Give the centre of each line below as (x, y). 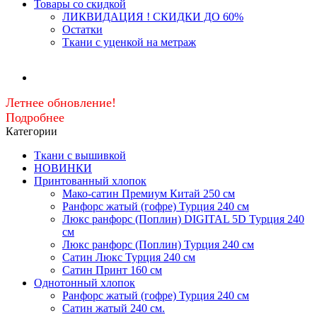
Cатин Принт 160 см (112, 270)
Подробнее (35, 117)
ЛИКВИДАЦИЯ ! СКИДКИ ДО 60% (153, 17)
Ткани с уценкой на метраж (129, 42)
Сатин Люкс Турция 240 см (129, 257)
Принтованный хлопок (90, 181)
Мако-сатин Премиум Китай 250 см (149, 194)
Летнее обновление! (61, 103)
